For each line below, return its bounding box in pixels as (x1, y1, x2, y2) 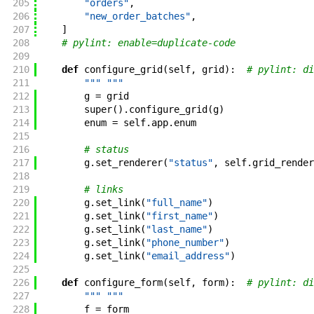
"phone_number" (145, 237, 224, 249)
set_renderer (95, 157, 163, 169)
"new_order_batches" (83, 11, 191, 22)
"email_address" (145, 250, 230, 262)
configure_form (83, 277, 163, 289)
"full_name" (145, 197, 207, 209)
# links (83, 184, 123, 196)
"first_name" (145, 210, 213, 222)
